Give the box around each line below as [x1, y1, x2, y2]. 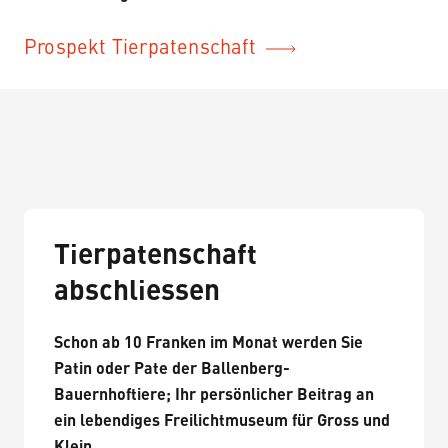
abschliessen [54, 278, 220, 307]
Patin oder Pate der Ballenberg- [54, 361, 290, 378]
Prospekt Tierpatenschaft [24, 38, 256, 59]
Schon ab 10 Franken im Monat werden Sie [54, 335, 363, 352]
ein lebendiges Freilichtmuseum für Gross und [54, 413, 390, 430]
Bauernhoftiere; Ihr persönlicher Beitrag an [54, 387, 374, 404]
